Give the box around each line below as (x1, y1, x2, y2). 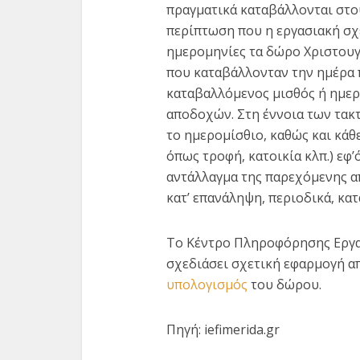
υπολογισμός (166, 276, 247, 294)
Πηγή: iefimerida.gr (166, 321, 280, 339)
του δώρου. (247, 276, 321, 294)
